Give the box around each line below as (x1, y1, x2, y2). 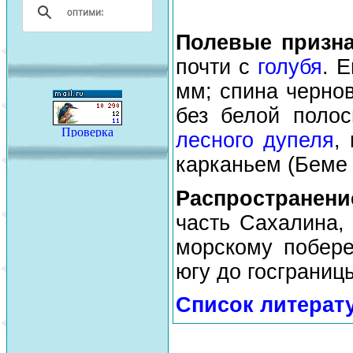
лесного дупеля (176, 128, 334, 153)
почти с (176, 55, 258, 80)
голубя (258, 55, 323, 80)
